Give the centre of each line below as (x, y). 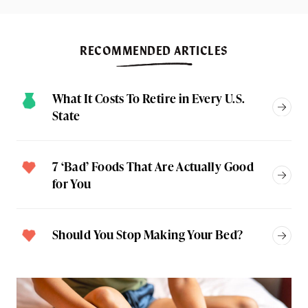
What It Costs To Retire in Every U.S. (149, 98)
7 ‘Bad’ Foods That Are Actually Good (153, 166)
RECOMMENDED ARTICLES (154, 50)
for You (72, 184)
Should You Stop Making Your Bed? (148, 234)
